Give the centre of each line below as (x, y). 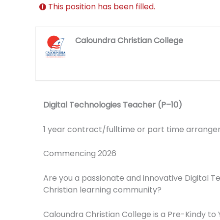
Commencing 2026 (80, 154)
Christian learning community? (102, 190)
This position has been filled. (102, 7)
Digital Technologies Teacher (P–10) (113, 105)
